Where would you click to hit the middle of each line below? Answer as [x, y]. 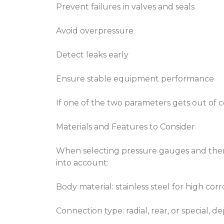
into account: [82, 163]
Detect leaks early [92, 55]
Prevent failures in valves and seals [125, 7]
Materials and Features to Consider [125, 127]
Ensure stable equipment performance [135, 79]
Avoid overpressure [95, 31]
